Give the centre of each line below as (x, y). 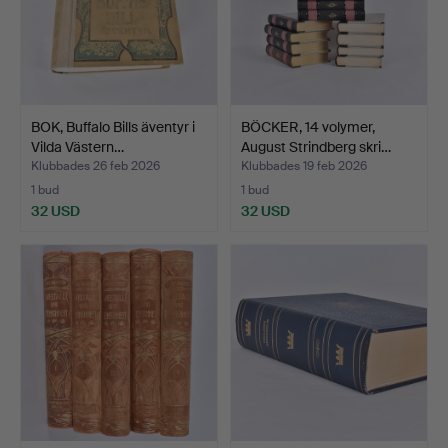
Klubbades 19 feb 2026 (304, 166)
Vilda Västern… (77, 146)
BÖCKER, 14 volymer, (308, 126)
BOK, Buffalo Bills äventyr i (113, 126)
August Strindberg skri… (316, 146)
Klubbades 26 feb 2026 (95, 166)
